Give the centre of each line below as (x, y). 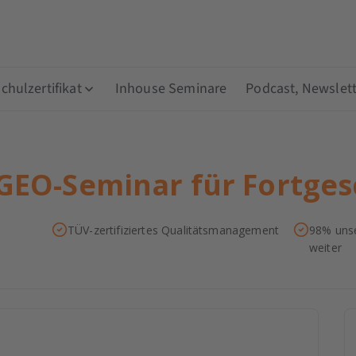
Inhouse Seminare (171, 88)
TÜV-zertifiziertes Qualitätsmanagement (173, 230)
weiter (325, 247)
